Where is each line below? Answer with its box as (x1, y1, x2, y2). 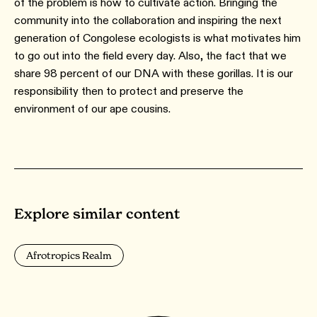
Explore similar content (14, 205, 180, 222)
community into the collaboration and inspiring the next (14, 13, 282, 27)
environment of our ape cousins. (14, 102, 173, 115)
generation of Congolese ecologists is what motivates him (14, 31, 301, 45)
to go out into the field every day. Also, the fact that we (14, 49, 287, 62)
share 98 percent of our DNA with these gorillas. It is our (14, 67, 293, 80)
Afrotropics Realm (26, 249, 112, 261)
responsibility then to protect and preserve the (14, 84, 243, 98)
